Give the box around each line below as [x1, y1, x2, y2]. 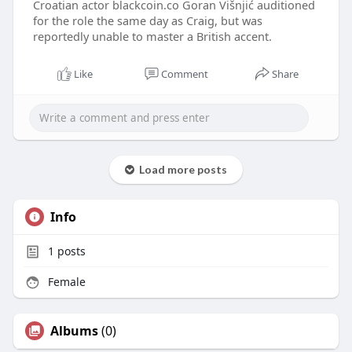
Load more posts [134, 163, 227, 177]
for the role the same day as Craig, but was [32, 13, 262, 29]
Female [44, 274, 86, 290]
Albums [49, 322, 98, 340]
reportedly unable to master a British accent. [32, 28, 272, 45]
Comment [160, 67, 208, 82]
